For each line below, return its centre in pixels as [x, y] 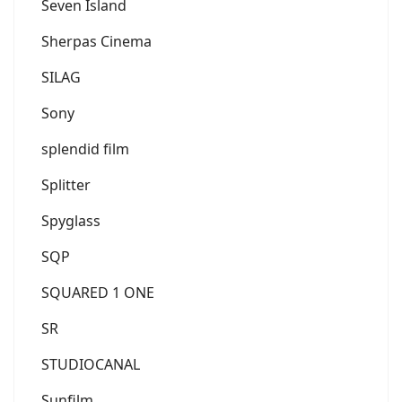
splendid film [85, 149]
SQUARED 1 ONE [98, 292]
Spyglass [71, 220]
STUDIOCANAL [91, 364]
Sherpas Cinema [96, 41]
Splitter [66, 184]
